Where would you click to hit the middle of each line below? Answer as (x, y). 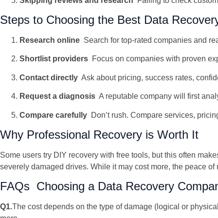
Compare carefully (53, 115)
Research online (50, 40)
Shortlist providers (54, 59)
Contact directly (49, 77)
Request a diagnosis (57, 96)
